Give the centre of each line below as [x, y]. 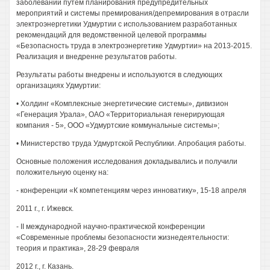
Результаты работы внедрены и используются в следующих [119, 75]
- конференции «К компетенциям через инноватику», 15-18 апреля [131, 190]
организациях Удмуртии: [58, 86]
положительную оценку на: [62, 172]
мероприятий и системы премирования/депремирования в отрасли [133, 13]
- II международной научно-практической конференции [111, 227]
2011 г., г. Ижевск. [45, 209]
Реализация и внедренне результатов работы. [96, 57]
